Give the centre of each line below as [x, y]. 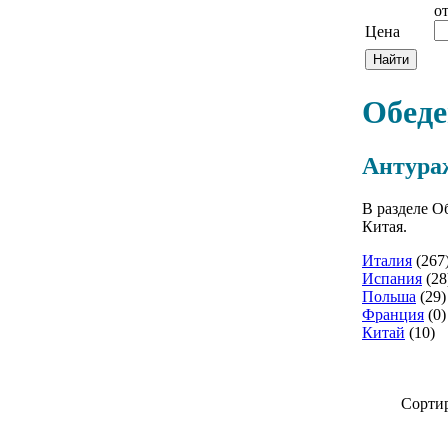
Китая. [384, 226]
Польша [389, 296]
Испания [392, 278]
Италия [387, 260]
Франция [393, 314]
